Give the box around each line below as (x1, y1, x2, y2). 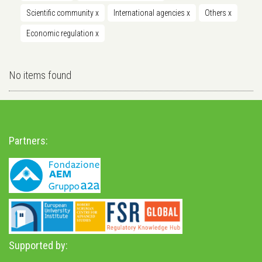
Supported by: (9, 239, 68, 252)
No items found (9, 69, 71, 82)
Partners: (9, 135, 48, 147)
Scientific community (26, 8, 95, 18)
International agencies (113, 8, 187, 18)
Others (205, 8, 228, 18)
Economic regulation (26, 29, 95, 39)
